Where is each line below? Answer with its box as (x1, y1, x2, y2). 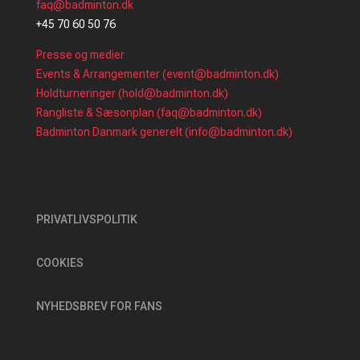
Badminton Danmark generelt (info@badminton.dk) (35, 125, 292, 138)
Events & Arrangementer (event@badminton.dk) (35, 67, 279, 80)
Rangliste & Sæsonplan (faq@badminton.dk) (35, 105, 262, 119)
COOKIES (35, 256, 84, 269)
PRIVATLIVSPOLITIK (35, 212, 137, 226)
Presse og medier (35, 47, 125, 61)
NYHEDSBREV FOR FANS (35, 299, 162, 313)
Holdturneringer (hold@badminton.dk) (35, 86, 228, 100)
